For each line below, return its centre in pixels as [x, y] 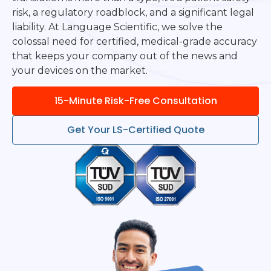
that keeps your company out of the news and [125, 56]
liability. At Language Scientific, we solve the [117, 27]
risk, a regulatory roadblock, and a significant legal [133, 12]
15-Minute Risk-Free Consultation [135, 101]
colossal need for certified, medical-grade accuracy [135, 41]
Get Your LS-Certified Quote [135, 130]
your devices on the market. [80, 70]
